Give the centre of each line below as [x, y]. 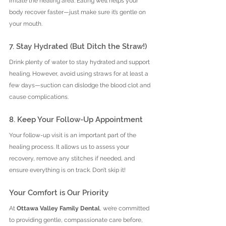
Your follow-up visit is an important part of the [73, 135]
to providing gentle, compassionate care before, [77, 220]
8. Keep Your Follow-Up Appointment [76, 119]
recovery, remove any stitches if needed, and [73, 158]
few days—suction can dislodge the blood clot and [80, 85]
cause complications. [39, 97]
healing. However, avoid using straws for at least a [79, 73]
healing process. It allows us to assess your [70, 147]
